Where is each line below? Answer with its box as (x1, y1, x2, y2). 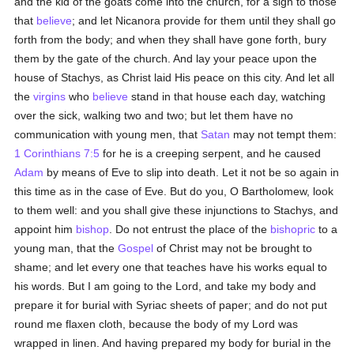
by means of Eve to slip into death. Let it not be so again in (43, 166, 340, 179)
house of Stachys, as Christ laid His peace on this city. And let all (14, 71, 335, 84)
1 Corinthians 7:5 (14, 147, 100, 160)
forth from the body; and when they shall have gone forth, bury (14, 33, 327, 46)
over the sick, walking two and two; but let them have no (14, 109, 294, 122)
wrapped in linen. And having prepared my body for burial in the (14, 337, 332, 349)
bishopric (270, 223, 316, 235)
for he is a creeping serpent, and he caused (100, 147, 322, 160)
